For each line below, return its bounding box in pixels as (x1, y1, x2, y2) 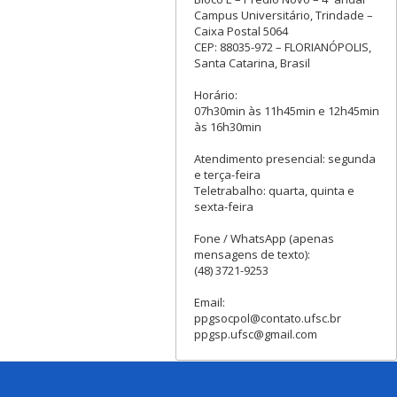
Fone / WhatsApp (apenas (194, 230, 334, 247)
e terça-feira (194, 167, 261, 183)
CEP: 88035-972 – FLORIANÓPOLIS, (194, 39, 371, 56)
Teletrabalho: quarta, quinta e (194, 183, 354, 199)
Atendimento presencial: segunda (194, 151, 376, 167)
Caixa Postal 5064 (194, 23, 288, 40)
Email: (194, 294, 225, 311)
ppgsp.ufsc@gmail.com (194, 326, 317, 343)
